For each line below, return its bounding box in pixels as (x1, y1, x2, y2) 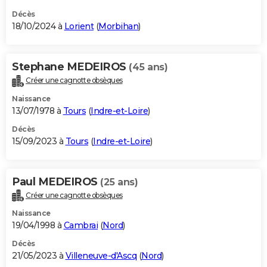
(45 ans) (129, 61, 167, 73)
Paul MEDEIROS (12, 175, 100, 188)
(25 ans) (100, 176, 138, 188)
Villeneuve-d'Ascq (65, 250, 136, 262)
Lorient (64, 20, 94, 32)
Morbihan (98, 20, 138, 32)
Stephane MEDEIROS (12, 60, 129, 73)
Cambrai (63, 220, 98, 231)
